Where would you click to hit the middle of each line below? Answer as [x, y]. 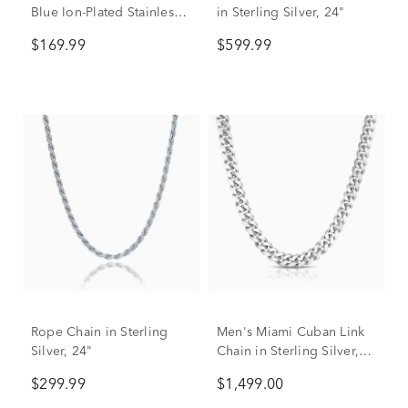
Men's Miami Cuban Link [291, 332]
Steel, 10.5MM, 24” [88, 32]
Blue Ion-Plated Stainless [105, 13]
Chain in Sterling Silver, [288, 352]
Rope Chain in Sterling [100, 332]
